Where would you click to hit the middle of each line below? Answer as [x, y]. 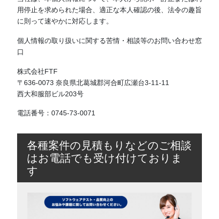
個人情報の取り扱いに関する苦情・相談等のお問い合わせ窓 [109, 40]
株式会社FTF [37, 71]
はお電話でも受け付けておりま [104, 158]
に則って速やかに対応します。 [65, 21]
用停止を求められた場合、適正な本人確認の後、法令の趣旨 [109, 10]
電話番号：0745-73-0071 [56, 113]
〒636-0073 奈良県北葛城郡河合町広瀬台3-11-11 [93, 82]
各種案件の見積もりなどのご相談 [109, 146]
